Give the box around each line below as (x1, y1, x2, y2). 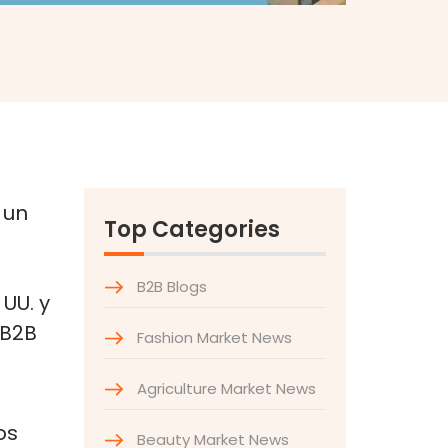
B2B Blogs (132, 276, 207, 297)
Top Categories (103, 214, 280, 245)
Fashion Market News (132, 327, 292, 348)
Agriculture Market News (132, 378, 316, 399)
